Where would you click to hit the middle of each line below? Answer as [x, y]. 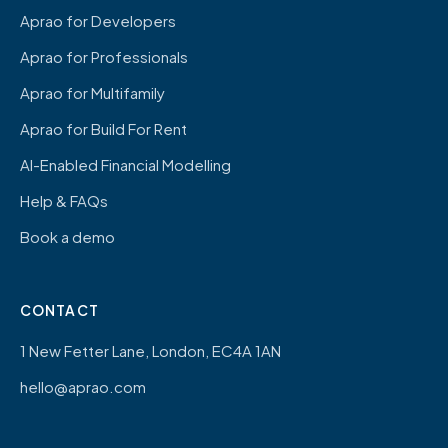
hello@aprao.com [83, 387]
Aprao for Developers [98, 21]
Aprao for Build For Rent [103, 129]
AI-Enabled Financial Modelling [125, 165]
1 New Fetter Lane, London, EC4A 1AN [150, 351]
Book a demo [67, 237]
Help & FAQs [64, 201]
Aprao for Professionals [104, 57]
